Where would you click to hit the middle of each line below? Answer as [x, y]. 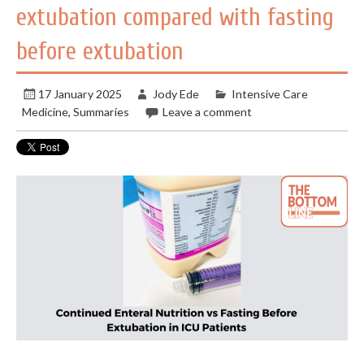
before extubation [100, 51]
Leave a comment [207, 112]
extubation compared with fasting [175, 17]
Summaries [102, 112]
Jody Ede [175, 94]
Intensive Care [269, 94]
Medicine [45, 112]
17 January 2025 [80, 94]
